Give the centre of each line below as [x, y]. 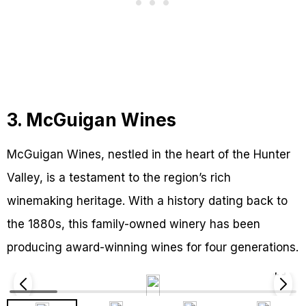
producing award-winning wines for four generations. [153, 248]
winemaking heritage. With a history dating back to [147, 201]
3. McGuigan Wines [92, 120]
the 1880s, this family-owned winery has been [134, 224]
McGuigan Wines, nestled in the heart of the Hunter [149, 155]
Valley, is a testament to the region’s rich [119, 178]
